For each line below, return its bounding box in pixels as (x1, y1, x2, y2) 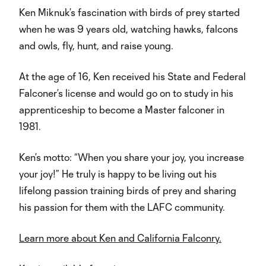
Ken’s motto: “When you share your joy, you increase (19, 151, 244, 163)
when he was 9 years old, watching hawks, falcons (19, 23, 238, 34)
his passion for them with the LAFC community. (19, 201, 225, 213)
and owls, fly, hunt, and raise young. (19, 40, 173, 51)
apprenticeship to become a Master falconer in (19, 104, 224, 115)
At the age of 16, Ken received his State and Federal (19, 71, 246, 82)
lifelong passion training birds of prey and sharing (19, 185, 236, 196)
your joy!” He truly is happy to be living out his (19, 168, 217, 179)
